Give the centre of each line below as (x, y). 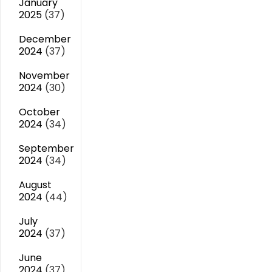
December (45, 39)
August (35, 185)
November (44, 76)
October (39, 112)
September (46, 148)
